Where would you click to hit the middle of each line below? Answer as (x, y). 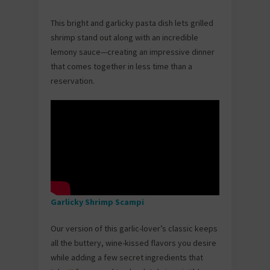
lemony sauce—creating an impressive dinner (133, 52)
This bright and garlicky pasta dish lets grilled (132, 23)
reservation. (73, 80)
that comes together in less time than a (121, 66)
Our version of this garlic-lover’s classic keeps (134, 229)
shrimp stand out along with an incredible (124, 37)
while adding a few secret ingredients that (127, 258)
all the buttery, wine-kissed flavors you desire (133, 243)
